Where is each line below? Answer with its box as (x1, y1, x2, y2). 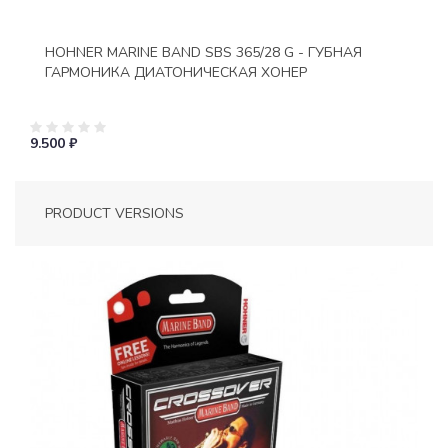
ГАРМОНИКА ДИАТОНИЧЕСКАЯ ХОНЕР (45, 62, 307, 82)
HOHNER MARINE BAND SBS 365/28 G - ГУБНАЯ (45, 42, 362, 62)
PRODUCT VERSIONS (45, 203, 184, 223)
